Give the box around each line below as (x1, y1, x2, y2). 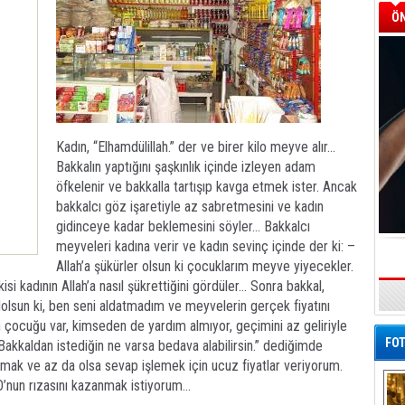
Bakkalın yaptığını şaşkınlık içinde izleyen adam (56, 158, 316, 175)
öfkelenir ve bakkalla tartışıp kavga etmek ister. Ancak (56, 178, 357, 195)
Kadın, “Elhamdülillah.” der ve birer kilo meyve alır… (56, 138, 335, 155)
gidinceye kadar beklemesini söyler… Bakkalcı (56, 218, 310, 235)
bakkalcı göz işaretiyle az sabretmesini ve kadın (56, 198, 324, 215)
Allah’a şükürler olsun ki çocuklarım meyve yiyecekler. (56, 258, 353, 275)
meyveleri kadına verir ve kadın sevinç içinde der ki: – (56, 238, 355, 255)
